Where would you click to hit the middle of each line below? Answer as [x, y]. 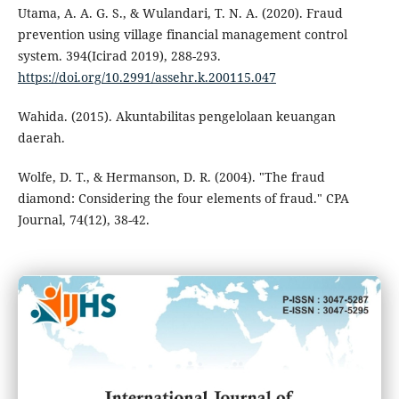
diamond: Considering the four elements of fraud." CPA [183, 198]
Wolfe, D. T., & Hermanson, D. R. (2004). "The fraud [171, 176]
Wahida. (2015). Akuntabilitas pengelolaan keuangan [176, 116]
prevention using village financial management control [182, 34]
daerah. [41, 137]
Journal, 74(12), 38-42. [83, 219]
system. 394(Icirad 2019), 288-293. [119, 55]
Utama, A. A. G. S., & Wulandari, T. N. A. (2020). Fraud [180, 12]
